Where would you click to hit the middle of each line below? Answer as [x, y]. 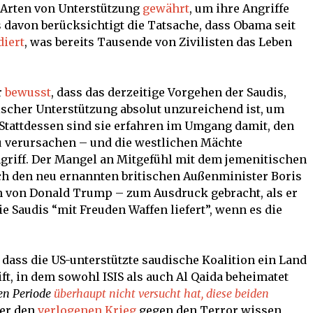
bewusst [28, 92]
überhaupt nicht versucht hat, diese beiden [161, 293]
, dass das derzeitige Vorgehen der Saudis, [169, 92]
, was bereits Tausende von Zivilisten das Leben [158, 42]
